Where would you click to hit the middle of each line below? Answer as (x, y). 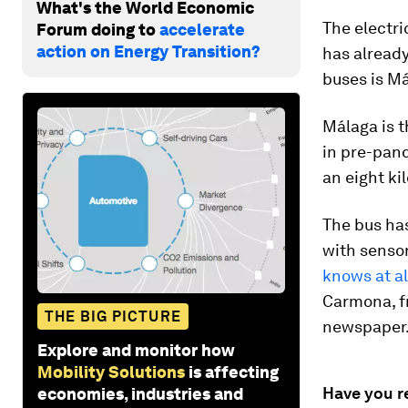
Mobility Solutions (111, 372)
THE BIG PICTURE (113, 316)
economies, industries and (140, 393)
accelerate (202, 29)
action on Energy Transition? (148, 51)
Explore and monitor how (136, 350)
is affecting (234, 372)
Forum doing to (98, 29)
